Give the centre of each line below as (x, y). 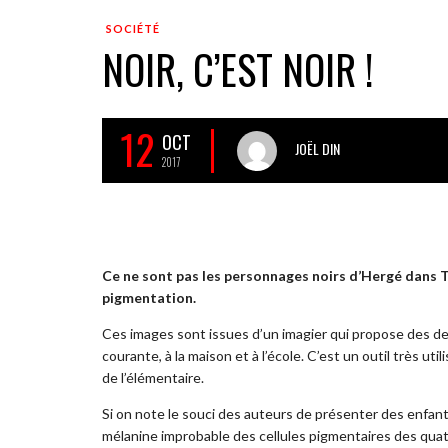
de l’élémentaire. (153, 377)
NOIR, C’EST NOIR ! (237, 69)
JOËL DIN (317, 148)
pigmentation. (149, 297)
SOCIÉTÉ (133, 28)
